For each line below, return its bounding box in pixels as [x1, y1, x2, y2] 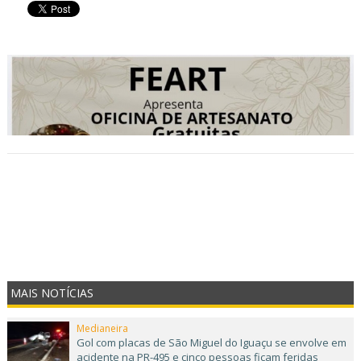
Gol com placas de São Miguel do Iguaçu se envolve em [76, 334, 346, 350]
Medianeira [76, 321, 128, 335]
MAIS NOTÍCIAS [10, 284, 94, 301]
